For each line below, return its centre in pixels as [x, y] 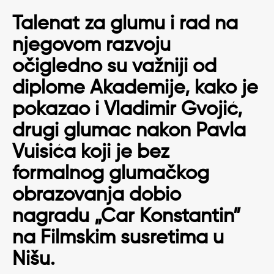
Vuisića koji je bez [91, 152]
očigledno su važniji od [114, 66]
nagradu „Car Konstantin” [127, 216]
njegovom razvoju [91, 45]
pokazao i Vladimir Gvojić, [127, 109]
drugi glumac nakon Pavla [129, 131]
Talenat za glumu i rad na [125, 24]
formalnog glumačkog [111, 173]
